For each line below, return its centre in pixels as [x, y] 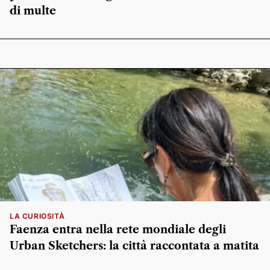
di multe [33, 11]
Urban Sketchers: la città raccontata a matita [134, 246]
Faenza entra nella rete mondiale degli [118, 229]
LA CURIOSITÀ [37, 216]
